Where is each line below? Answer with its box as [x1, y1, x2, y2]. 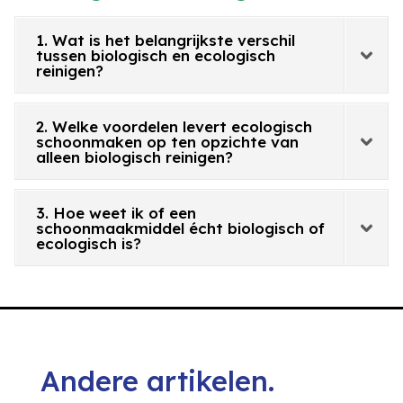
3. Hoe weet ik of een [36, 203, 197, 223]
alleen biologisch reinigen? [36, 148, 234, 167]
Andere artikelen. [40, 363, 274, 399]
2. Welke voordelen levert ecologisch [36, 117, 313, 137]
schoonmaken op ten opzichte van [36, 132, 300, 152]
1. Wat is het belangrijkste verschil [36, 31, 296, 50]
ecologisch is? [36, 234, 142, 254]
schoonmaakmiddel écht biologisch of [36, 219, 326, 238]
